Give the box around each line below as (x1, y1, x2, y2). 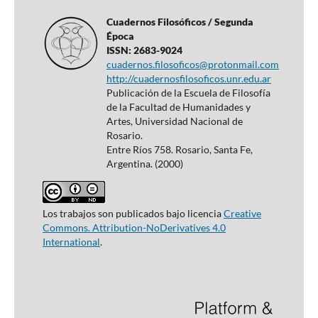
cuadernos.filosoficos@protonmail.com (106, 58, 279, 71)
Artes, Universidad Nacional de (106, 115, 243, 128)
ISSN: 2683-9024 (106, 44, 182, 57)
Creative (223, 207, 261, 220)
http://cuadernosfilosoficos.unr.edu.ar (106, 72, 271, 85)
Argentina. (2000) (106, 158, 183, 170)
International (42, 236, 100, 248)
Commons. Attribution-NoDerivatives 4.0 (42, 221, 226, 234)
